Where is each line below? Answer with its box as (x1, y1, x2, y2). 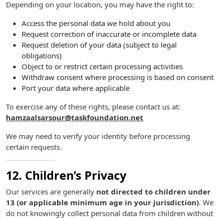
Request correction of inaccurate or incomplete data (22, 29, 196, 39)
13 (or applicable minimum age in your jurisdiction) (6, 197, 199, 207)
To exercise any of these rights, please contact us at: (6, 102, 180, 111)
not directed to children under (96, 187, 211, 196)
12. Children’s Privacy (6, 167, 126, 183)
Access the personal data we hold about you (22, 18, 170, 28)
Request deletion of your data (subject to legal (22, 40, 177, 50)
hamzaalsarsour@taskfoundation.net (6, 112, 143, 122)
